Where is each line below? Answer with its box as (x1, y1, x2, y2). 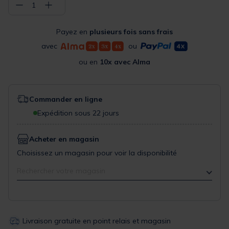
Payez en (56, 27, 89, 37)
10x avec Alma (100, 57, 150, 67)
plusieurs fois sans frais (89, 27, 173, 37)
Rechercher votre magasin (17, 166, 105, 176)
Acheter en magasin (29, 134, 99, 144)
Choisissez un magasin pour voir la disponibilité (17, 148, 177, 158)
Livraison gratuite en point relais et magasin (22, 216, 171, 225)
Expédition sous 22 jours (37, 108, 119, 118)
